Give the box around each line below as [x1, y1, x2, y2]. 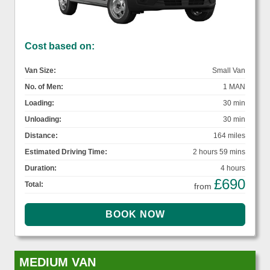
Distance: [25, 131, 58, 140]
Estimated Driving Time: [25, 148, 107, 157]
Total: [25, 180, 43, 189]
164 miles [213, 131, 245, 140]
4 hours [221, 164, 245, 173]
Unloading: [25, 115, 61, 124]
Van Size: [25, 66, 56, 75]
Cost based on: [25, 41, 95, 52]
